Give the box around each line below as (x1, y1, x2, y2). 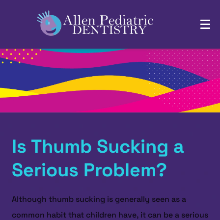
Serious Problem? (12, 158, 167, 182)
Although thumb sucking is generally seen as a (12, 194, 186, 204)
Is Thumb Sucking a (12, 135, 184, 158)
